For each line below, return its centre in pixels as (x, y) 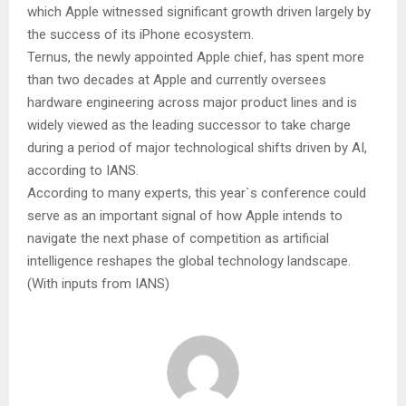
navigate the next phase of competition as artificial (178, 239)
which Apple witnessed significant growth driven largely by (199, 12)
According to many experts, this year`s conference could (197, 193)
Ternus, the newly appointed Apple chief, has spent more (196, 58)
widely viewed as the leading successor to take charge (189, 126)
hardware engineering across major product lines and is (192, 103)
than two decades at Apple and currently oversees (177, 80)
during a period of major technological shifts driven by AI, (197, 148)
